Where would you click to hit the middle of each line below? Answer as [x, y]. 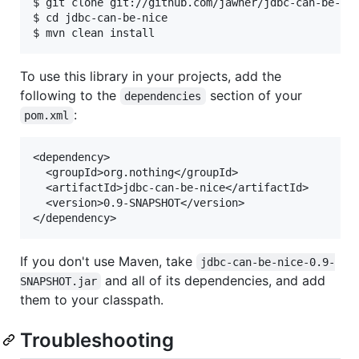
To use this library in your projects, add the [151, 76]
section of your [254, 95]
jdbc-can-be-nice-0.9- [268, 262]
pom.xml [47, 115]
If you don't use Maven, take [108, 261]
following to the [70, 95]
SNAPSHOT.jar [58, 281]
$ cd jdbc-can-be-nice [100, 17]
